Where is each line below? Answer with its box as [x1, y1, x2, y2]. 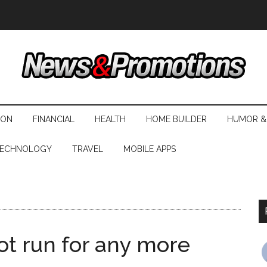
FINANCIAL [33, 114, 74, 124]
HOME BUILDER [146, 114, 207, 124]
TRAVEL [72, 144, 103, 154]
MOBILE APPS [123, 144, 176, 154]
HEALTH [95, 114, 126, 124]
